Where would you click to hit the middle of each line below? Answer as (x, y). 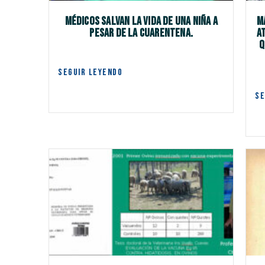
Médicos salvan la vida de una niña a (141, 22)
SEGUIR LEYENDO (90, 73)
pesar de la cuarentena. (141, 33)
